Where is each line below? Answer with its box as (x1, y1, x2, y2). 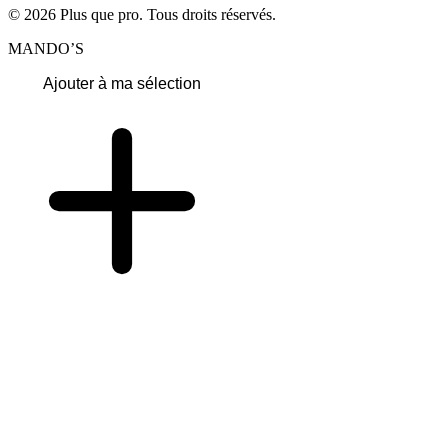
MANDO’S (8, 40, 84, 58)
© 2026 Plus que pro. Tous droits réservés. (8, 6, 276, 24)
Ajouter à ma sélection (43, 75, 201, 93)
